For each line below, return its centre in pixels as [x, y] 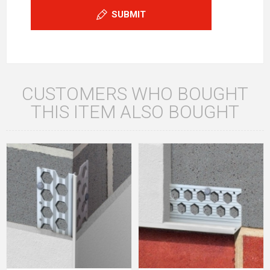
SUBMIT [129, 15]
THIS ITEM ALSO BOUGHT [135, 112]
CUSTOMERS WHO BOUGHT [135, 94]
